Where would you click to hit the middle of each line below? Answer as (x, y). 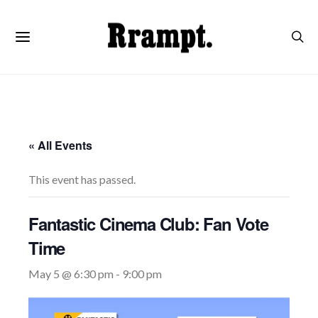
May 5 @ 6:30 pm (71, 274)
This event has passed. (82, 179)
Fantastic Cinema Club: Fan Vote (148, 224)
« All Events (60, 145)
